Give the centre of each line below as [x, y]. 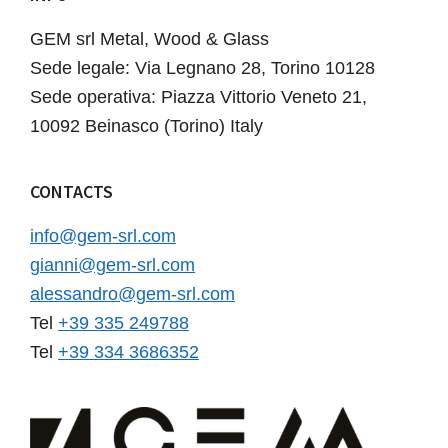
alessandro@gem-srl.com [132, 294]
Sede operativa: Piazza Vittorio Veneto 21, [198, 97]
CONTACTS [71, 192]
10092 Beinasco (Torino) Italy [146, 126]
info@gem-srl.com [103, 236]
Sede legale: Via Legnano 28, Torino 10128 [202, 68]
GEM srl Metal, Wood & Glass [149, 39]
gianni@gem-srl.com [112, 265]
